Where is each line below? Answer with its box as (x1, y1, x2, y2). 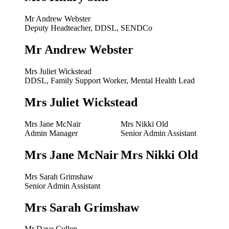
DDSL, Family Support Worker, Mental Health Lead (25, 76, 195, 85)
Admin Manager (25, 128, 78, 138)
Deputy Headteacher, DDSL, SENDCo (25, 24, 152, 33)
